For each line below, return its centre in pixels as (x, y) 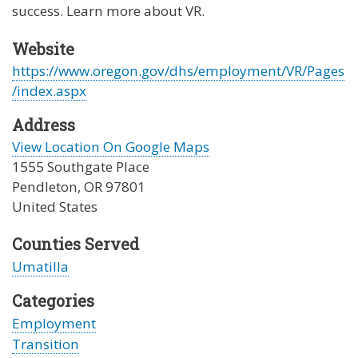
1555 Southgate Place (81, 166)
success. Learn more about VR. (108, 11)
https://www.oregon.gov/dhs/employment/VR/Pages (178, 70)
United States (55, 206)
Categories (53, 301)
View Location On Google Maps (111, 146)
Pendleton (45, 186)
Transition (46, 344)
